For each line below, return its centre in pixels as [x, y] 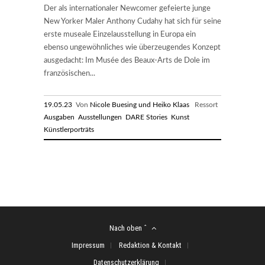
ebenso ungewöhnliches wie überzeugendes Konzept [132, 47]
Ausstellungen [100, 117]
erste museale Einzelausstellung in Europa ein [120, 34]
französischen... [70, 73]
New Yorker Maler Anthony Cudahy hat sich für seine [132, 21]
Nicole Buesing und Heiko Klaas [140, 104]
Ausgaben [59, 117]
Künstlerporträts [69, 129]
